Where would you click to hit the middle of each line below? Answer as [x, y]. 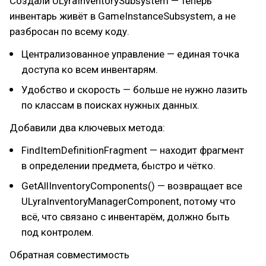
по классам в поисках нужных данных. [110, 105]
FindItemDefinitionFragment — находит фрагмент [133, 150]
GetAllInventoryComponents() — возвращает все [132, 186]
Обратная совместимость [69, 255]
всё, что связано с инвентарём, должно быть [126, 217]
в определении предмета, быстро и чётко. [118, 166]
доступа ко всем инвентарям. [90, 69]
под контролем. [58, 232]
